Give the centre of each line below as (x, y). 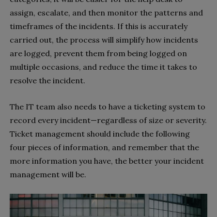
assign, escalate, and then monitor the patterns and (106, 13)
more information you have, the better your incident (107, 161)
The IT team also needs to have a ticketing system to (108, 107)
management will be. (49, 175)
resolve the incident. (47, 81)
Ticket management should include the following (100, 134)
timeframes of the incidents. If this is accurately (99, 26)
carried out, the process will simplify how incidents (104, 40)
